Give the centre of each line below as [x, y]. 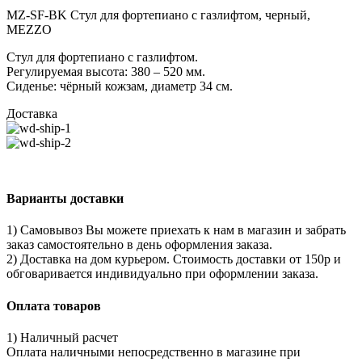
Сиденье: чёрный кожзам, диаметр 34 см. [120, 86]
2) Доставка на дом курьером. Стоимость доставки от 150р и [174, 259]
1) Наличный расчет [62, 337]
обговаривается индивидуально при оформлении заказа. [162, 274]
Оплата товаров [54, 305]
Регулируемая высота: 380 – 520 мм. [106, 71]
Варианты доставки [65, 199]
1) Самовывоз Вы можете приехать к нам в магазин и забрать [176, 230]
